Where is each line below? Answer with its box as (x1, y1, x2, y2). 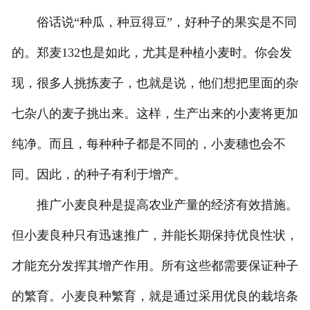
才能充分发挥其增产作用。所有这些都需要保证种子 (11, 259, 298, 273)
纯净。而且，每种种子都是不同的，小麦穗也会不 (11, 137, 286, 152)
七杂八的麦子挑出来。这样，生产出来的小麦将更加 (11, 107, 298, 121)
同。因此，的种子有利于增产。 (11, 167, 186, 182)
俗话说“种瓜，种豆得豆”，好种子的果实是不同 (11, 15, 297, 30)
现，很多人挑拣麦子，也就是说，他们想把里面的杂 (11, 76, 298, 91)
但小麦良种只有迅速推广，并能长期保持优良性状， (11, 228, 298, 243)
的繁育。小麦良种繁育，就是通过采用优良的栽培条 (11, 289, 298, 304)
